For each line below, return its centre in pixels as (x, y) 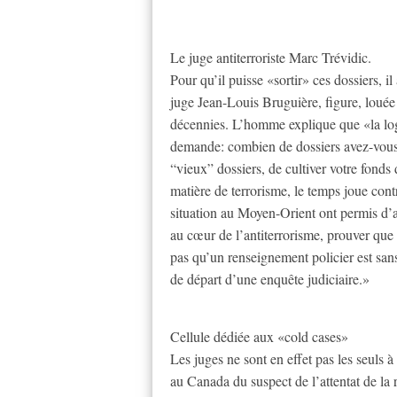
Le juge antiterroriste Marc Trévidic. (271, 57)
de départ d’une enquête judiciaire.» (270, 278)
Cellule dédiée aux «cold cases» (259, 336)
